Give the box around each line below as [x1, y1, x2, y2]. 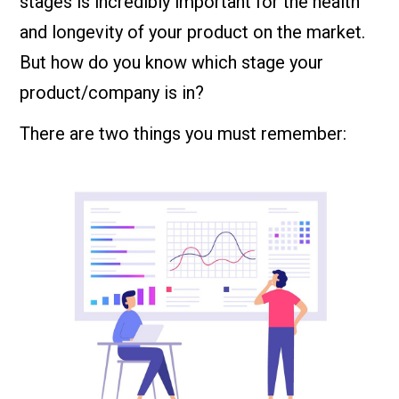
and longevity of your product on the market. [20, 20, 366, 43]
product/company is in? [20, 81, 205, 103]
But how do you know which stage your [20, 51, 324, 73]
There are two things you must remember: [20, 122, 347, 144]
